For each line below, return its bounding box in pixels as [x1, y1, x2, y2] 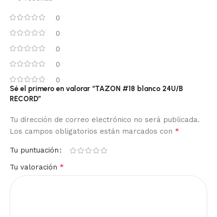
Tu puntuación [10, 146, 59, 155]
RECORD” [10, 94, 41, 104]
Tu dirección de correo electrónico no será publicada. [10, 115, 200, 124]
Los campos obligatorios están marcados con [10, 127, 175, 136]
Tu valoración [10, 163, 60, 172]
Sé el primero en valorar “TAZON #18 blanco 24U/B [10, 84, 183, 93]
